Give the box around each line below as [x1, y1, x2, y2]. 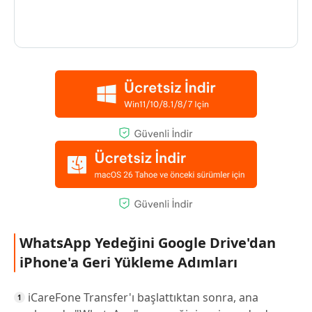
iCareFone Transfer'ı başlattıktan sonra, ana [28, 289, 258, 305]
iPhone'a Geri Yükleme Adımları [19, 252, 237, 272]
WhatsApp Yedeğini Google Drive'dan [19, 233, 276, 252]
